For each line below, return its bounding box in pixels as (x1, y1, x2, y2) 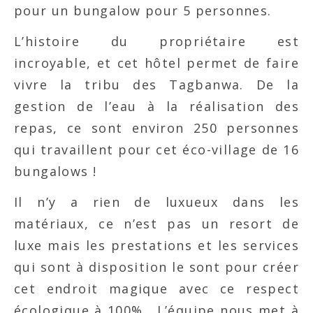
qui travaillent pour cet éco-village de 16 (14, 140, 299, 158)
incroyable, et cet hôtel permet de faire (14, 54, 299, 71)
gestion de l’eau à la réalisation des (14, 97, 299, 115)
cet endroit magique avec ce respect (14, 279, 299, 297)
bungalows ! (14, 162, 97, 180)
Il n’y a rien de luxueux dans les (14, 193, 299, 210)
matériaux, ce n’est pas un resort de (14, 214, 299, 232)
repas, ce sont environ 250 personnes (14, 119, 299, 136)
